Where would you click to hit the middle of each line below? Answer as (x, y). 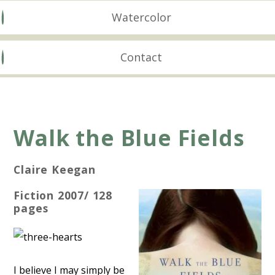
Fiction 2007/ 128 (63, 195)
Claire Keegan (55, 169)
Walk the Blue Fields (129, 137)
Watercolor (141, 17)
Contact (141, 57)
